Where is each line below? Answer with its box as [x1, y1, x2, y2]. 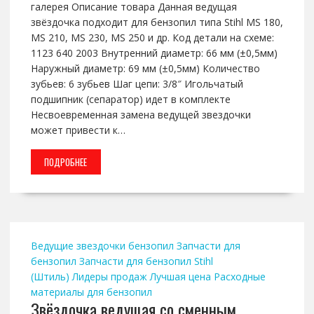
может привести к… [30, 123, 125, 137]
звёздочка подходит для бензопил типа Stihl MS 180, [30, 15, 283, 29]
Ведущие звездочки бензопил [30, 239, 174, 253]
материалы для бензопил [30, 285, 152, 299]
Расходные [213, 270, 266, 284]
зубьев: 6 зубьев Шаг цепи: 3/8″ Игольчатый [30, 77, 243, 91]
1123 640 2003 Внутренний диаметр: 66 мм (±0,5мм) [30, 46, 278, 60]
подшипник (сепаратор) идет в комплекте [30, 93, 231, 107]
